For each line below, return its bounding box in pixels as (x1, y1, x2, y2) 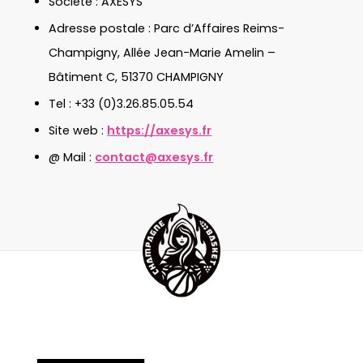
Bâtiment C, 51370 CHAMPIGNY (49, 69, 224, 85)
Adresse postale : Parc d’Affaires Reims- (49, 20, 285, 36)
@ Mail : (49, 149, 96, 165)
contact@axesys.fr (95, 149, 214, 165)
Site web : (49, 122, 108, 139)
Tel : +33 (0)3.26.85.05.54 (49, 96, 194, 112)
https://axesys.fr (107, 122, 212, 139)
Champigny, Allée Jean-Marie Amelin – (49, 45, 276, 61)
